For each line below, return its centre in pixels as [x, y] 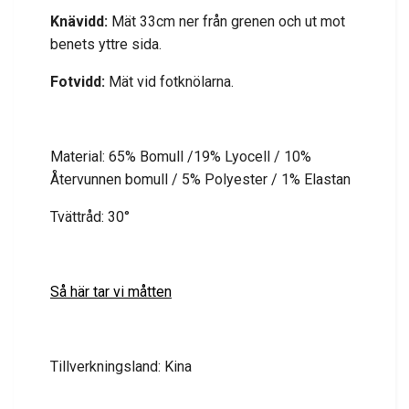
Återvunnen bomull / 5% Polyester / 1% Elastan [200, 180]
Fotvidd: [78, 82]
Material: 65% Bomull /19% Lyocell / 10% [181, 157]
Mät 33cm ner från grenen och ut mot [226, 22]
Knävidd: [79, 22]
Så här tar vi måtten [111, 292]
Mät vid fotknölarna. [169, 82]
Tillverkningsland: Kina [121, 367]
